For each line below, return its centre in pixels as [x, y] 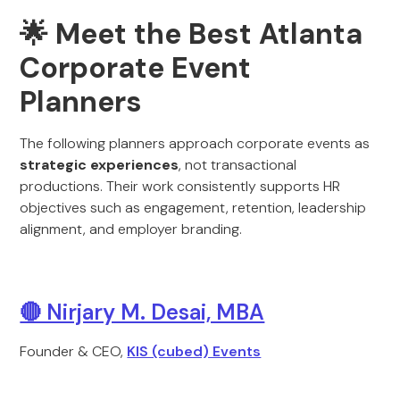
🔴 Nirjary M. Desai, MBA [142, 312]
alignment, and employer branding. [131, 229]
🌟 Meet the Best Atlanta [192, 34]
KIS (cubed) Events [194, 351]
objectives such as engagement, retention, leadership [193, 208]
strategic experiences [100, 165]
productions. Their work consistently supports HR [180, 186]
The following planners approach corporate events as [195, 143]
